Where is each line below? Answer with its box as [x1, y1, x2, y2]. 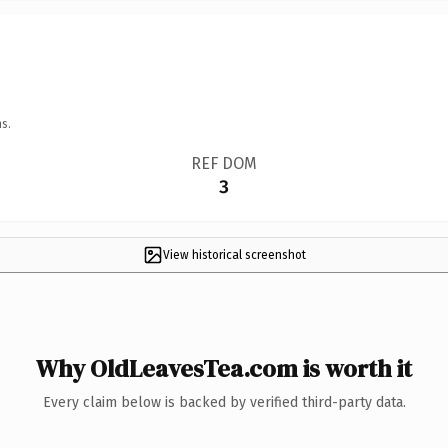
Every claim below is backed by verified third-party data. [42, 393, 406, 411]
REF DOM [190, 153, 257, 173]
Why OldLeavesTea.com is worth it [36, 351, 412, 385]
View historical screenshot [162, 247, 306, 262]
